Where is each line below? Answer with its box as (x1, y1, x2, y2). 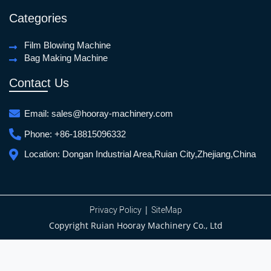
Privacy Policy (89, 204, 142, 215)
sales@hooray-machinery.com (51, 108, 173, 119)
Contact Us (9, 76, 69, 90)
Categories (9, 11, 67, 25)
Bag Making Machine (24, 52, 108, 63)
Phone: (24, 128, 54, 139)
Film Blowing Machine (24, 39, 111, 50)
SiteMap (151, 204, 182, 215)
